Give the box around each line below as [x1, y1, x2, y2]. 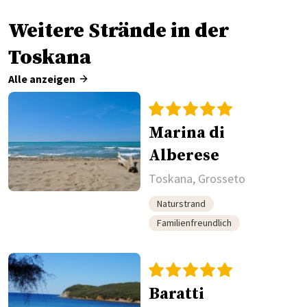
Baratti [148, 284, 204, 305]
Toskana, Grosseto [148, 171, 245, 187]
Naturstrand [156, 197, 206, 210]
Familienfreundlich [156, 217, 232, 230]
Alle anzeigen [8, 72, 75, 86]
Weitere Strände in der [8, 18, 229, 45]
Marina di [148, 123, 225, 144]
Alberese [148, 145, 219, 167]
